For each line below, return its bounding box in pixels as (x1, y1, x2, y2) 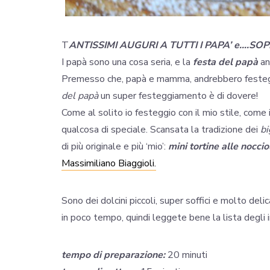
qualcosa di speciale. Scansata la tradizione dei (61, 123, 260, 137)
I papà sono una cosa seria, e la (61, 55, 193, 69)
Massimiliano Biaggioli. (61, 157, 156, 171)
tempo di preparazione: (61, 248, 165, 262)
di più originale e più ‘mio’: (61, 140, 168, 154)
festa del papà (193, 55, 258, 69)
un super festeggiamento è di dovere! (98, 89, 258, 103)
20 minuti (165, 248, 207, 262)
